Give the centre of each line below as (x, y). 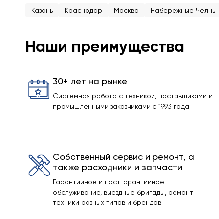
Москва (126, 10)
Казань (42, 10)
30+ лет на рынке (90, 81)
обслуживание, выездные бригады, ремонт (123, 192)
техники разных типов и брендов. (108, 202)
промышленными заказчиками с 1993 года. (122, 106)
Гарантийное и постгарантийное (109, 182)
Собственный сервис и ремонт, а (123, 157)
